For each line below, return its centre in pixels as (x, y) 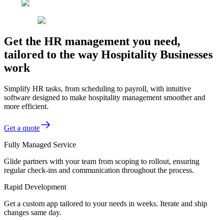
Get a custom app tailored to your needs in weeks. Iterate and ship (106, 203)
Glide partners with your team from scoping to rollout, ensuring (102, 161)
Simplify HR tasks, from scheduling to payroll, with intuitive (97, 88)
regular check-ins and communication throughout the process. (99, 170)
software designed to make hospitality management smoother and (105, 97)
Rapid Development (35, 187)
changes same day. (33, 212)
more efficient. (26, 106)
